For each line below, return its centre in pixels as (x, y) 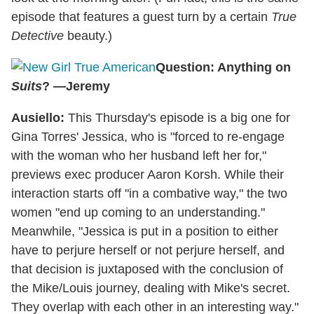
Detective (37, 35)
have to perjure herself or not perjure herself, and (148, 250)
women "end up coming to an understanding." (138, 212)
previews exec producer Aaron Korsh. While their (148, 174)
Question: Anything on (223, 67)
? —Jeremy (76, 86)
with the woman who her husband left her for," (139, 155)
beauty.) (88, 35)
